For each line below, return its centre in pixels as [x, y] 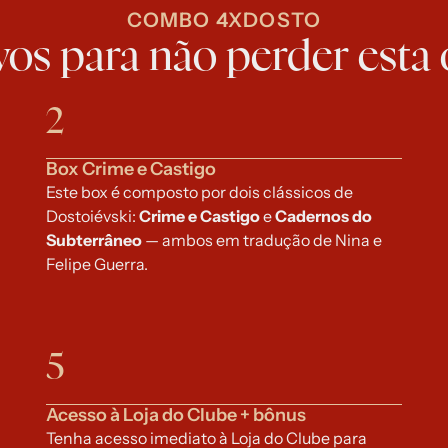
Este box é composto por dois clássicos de [199, 192]
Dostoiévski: [92, 216]
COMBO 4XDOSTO [224, 20]
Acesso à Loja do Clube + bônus [175, 415]
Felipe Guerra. [96, 264]
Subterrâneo [95, 240]
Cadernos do [321, 216]
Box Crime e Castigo [130, 169]
